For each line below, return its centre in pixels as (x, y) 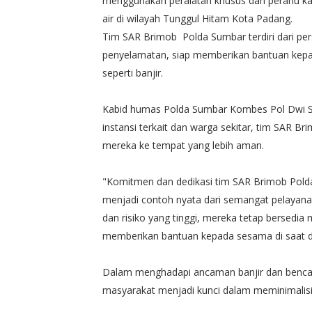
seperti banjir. (134, 72)
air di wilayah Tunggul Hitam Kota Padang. (197, 18)
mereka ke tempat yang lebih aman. (183, 145)
